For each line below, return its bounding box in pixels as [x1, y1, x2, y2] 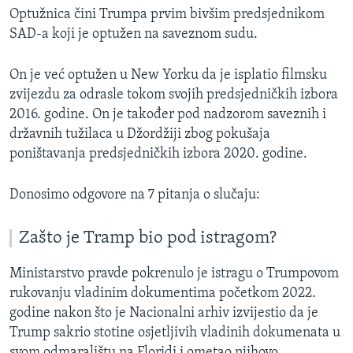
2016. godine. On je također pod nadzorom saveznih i [9, 107, 326, 123]
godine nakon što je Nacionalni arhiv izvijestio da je [9, 306, 318, 321]
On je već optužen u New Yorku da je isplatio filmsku [9, 68, 327, 84]
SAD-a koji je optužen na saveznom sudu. [9, 27, 258, 43]
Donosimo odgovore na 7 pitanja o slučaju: [9, 188, 260, 203]
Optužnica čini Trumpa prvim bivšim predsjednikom [9, 7, 325, 23]
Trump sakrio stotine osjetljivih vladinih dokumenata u [9, 325, 340, 341]
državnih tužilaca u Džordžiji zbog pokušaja [9, 127, 270, 143]
